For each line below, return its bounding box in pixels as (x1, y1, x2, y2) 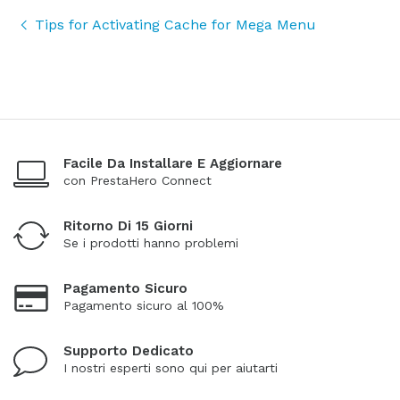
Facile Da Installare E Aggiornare (63, 155, 282, 172)
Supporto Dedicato (63, 343, 194, 360)
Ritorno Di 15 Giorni (63, 218, 193, 235)
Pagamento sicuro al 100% (63, 298, 224, 313)
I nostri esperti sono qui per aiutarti (63, 361, 278, 376)
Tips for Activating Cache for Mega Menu (35, 16, 316, 34)
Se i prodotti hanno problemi (63, 236, 238, 251)
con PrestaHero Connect (63, 173, 212, 188)
